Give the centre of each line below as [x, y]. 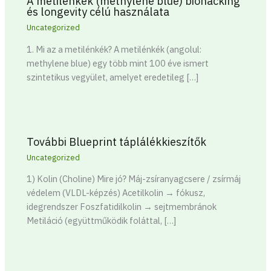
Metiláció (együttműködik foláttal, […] [102, 221]
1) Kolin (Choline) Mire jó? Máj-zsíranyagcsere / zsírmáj [134, 179]
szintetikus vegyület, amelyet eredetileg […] [113, 77]
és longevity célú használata [98, 12]
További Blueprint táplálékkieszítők [117, 141]
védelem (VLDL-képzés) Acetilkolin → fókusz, [116, 193]
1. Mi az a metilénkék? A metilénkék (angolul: [114, 49]
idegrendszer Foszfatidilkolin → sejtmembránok [122, 207]
